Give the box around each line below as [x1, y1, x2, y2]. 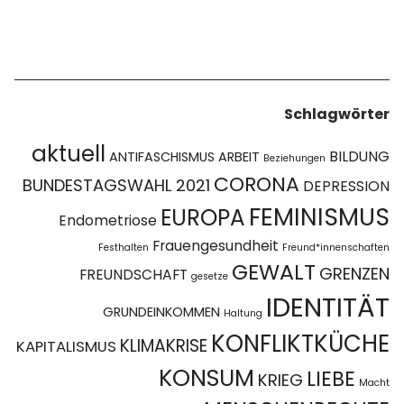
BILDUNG [328, 147, 390, 167]
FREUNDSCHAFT [78, 265, 188, 285]
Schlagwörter [283, 104, 390, 125]
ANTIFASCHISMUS [108, 148, 215, 167]
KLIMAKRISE [119, 334, 207, 359]
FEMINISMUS [248, 200, 390, 234]
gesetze [190, 270, 228, 284]
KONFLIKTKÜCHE [210, 327, 390, 361]
